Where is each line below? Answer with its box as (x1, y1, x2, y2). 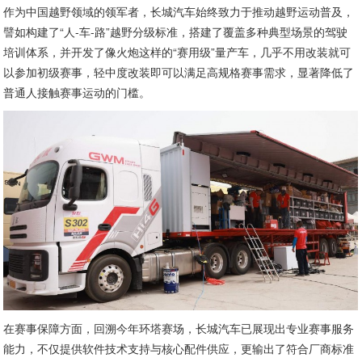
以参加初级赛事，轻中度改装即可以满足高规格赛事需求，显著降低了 (3, 64, 355, 81)
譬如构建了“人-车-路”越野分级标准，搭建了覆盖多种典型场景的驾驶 (3, 23, 348, 40)
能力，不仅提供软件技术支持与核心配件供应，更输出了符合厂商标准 (3, 340, 355, 357)
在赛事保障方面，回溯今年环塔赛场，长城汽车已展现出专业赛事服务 (3, 320, 355, 337)
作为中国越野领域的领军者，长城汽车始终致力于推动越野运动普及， (3, 3, 355, 20)
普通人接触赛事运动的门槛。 (3, 84, 151, 101)
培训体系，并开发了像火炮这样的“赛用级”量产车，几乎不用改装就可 (3, 44, 351, 61)
